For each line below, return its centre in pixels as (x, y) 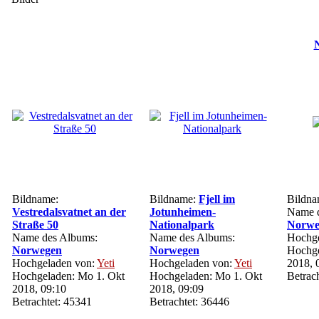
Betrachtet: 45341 (52, 302)
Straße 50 (35, 225)
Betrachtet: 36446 (189, 302)
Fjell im (217, 199)
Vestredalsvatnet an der (69, 212)
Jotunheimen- (183, 212)
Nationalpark (182, 225)
